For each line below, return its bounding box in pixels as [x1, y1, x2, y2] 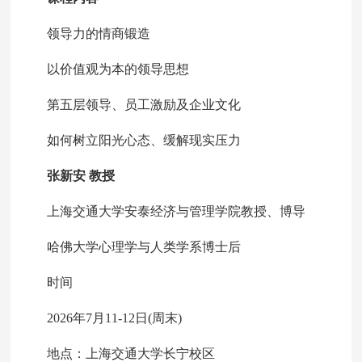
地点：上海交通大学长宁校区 [21, 347, 216, 360]
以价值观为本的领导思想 [21, 62, 190, 76]
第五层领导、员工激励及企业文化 [21, 98, 242, 112]
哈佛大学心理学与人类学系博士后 [21, 240, 242, 254]
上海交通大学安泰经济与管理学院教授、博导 [21, 204, 306, 218]
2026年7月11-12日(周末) [21, 311, 183, 325]
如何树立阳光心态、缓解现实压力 [21, 133, 242, 147]
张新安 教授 [47, 169, 116, 183]
